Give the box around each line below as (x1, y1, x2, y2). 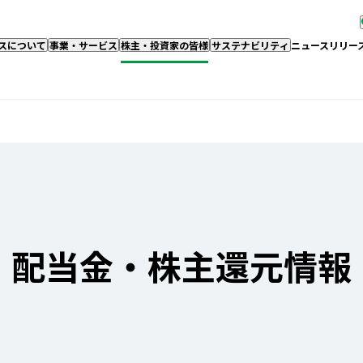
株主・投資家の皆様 (121, 38, 208, 52)
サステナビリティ (211, 38, 289, 52)
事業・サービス (49, 38, 117, 52)
